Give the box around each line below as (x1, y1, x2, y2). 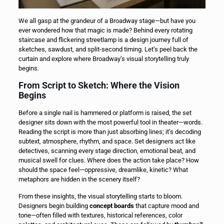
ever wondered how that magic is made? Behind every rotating (18, 26, 192, 34)
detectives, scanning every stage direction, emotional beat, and (18, 146, 195, 154)
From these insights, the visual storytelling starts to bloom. (18, 192, 182, 200)
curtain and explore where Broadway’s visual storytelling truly (18, 54, 189, 62)
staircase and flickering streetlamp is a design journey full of (18, 35, 188, 43)
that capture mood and (133, 201, 199, 209)
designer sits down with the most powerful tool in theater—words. (18, 118, 202, 126)
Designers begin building (18, 201, 89, 209)
